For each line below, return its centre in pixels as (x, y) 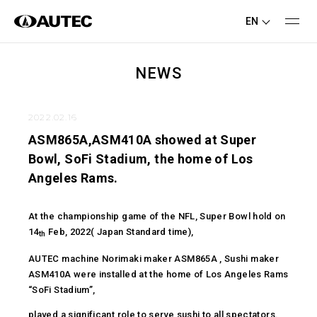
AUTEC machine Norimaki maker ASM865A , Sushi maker (154, 259)
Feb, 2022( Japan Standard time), (122, 232)
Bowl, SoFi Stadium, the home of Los (141, 159)
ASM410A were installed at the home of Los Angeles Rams (158, 274)
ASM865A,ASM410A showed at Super (143, 140)
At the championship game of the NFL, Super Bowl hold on (157, 216)
